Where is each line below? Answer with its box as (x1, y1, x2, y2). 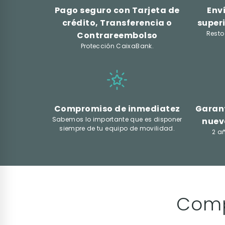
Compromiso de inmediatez (54, 102, 180, 115)
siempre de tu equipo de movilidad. (59, 124, 175, 133)
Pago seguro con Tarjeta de (54, 4, 180, 16)
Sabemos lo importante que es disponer (52, 115, 182, 124)
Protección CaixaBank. (80, 41, 154, 50)
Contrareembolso (77, 29, 158, 41)
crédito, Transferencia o (62, 17, 172, 29)
